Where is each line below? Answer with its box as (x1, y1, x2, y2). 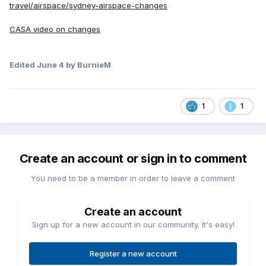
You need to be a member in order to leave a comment (31, 173, 235, 183)
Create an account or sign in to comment (19, 151, 247, 166)
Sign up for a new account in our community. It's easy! (31, 220, 235, 230)
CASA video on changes (9, 24, 100, 34)
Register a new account (89, 249, 177, 259)
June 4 (37, 60, 64, 70)
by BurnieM (64, 60, 111, 70)
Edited (9, 60, 37, 70)
